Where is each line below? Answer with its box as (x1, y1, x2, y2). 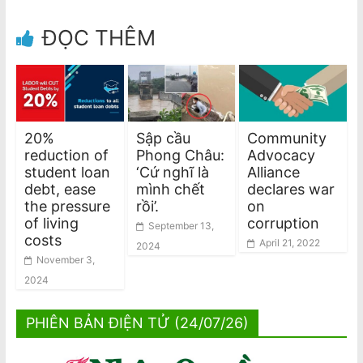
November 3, (36, 253, 95, 266)
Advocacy (247, 146, 316, 164)
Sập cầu (135, 129, 190, 147)
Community (247, 129, 327, 147)
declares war (247, 180, 335, 198)
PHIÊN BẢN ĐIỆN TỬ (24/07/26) (25, 314, 249, 331)
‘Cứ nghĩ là (135, 163, 209, 181)
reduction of (23, 146, 109, 164)
